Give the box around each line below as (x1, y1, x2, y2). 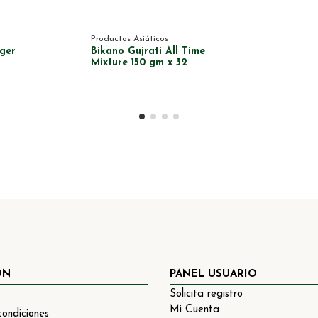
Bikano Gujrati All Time (91, 46, 205, 57)
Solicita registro (170, 289, 243, 300)
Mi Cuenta (170, 305, 219, 316)
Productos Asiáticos (91, 35, 168, 44)
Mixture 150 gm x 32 (91, 57, 187, 69)
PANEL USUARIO (170, 269, 257, 280)
